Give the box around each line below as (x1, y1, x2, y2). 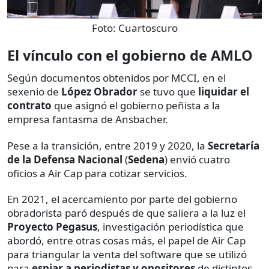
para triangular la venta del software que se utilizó (7, 247, 247, 262)
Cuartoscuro (118, 21, 178, 35)
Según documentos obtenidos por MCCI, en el (7, 71, 226, 85)
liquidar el (198, 85, 249, 99)
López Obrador (61, 85, 138, 99)
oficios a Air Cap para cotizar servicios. (7, 166, 187, 181)
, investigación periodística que (97, 220, 244, 234)
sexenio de (7, 85, 61, 99)
